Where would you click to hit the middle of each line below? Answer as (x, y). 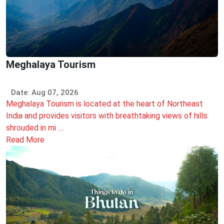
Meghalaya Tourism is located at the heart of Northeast (104, 103)
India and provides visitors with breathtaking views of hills (107, 115)
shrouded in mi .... (35, 127)
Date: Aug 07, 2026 (45, 92)
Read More (25, 139)
